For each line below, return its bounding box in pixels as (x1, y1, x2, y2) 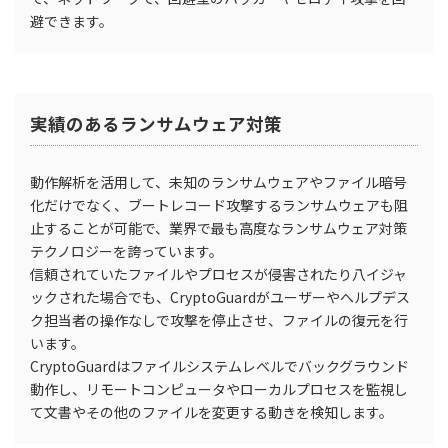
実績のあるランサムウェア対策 (30, 110, 282, 136)
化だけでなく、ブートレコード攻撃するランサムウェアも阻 (30, 194, 408, 215)
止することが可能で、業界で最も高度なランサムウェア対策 (30, 217, 407, 238)
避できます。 (30, 10, 113, 31)
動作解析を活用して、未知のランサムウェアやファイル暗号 (30, 171, 407, 192)
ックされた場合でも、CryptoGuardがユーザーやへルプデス (30, 286, 410, 307)
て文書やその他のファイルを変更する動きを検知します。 (30, 401, 393, 422)
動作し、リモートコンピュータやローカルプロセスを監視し (30, 378, 408, 399)
